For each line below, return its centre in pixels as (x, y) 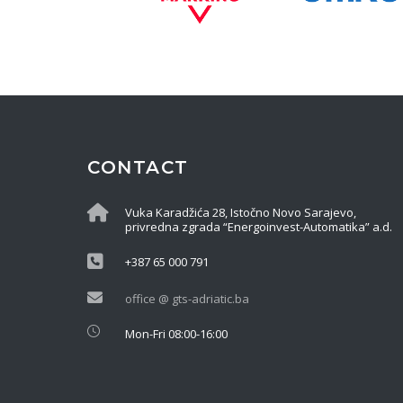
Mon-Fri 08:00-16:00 (176, 334)
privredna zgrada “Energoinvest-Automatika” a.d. (259, 227)
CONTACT (138, 168)
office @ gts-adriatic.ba (187, 299)
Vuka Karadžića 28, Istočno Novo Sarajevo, (241, 213)
